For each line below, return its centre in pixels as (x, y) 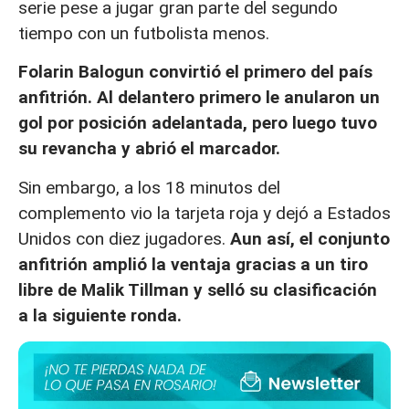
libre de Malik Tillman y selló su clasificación (198, 289)
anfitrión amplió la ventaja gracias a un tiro (193, 264)
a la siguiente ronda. (100, 315)
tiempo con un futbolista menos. (144, 33)
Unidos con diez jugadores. (124, 238)
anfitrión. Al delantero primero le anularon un (199, 98)
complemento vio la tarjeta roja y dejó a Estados (204, 213)
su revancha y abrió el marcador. (152, 149)
